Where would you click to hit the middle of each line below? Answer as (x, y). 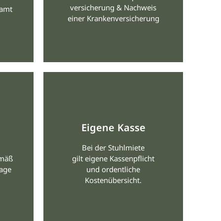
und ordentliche (113, 169)
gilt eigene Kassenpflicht (113, 159)
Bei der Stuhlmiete (113, 148)
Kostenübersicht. (113, 180)
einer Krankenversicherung (113, 18)
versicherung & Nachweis (113, 8)
